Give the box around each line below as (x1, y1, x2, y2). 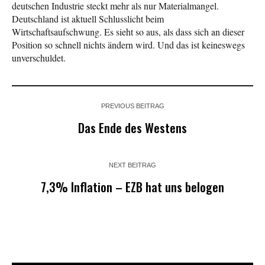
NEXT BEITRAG (109, 161, 156, 169)
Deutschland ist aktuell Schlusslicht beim (12, 12, 164, 25)
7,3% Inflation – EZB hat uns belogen (41, 177, 224, 196)
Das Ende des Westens (78, 118, 187, 137)
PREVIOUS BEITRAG (101, 102, 164, 109)
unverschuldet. (12, 51, 66, 64)
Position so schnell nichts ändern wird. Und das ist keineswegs (12, 38, 245, 51)
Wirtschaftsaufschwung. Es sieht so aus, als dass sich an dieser (12, 25, 244, 38)
